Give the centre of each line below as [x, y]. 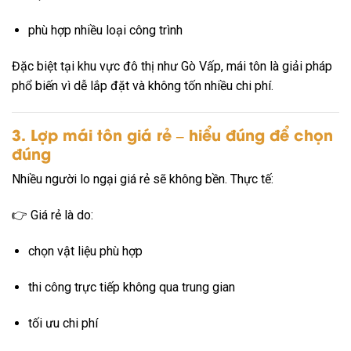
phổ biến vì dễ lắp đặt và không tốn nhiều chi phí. [143, 85]
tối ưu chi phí [63, 323]
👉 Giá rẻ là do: [52, 215]
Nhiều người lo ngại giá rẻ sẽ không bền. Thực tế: [143, 179]
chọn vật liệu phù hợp [85, 251]
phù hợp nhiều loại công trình [105, 31]
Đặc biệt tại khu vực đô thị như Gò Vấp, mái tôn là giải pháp [172, 66]
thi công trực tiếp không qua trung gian [131, 287]
